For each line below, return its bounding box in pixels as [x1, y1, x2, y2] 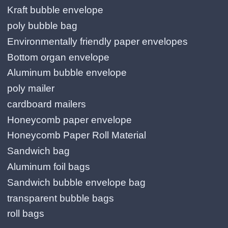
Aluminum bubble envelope [7, 67, 127, 78]
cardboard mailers [7, 98, 86, 109]
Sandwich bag [7, 146, 70, 157]
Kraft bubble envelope [7, 5, 103, 16]
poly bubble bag [7, 20, 77, 31]
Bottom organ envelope [7, 51, 109, 63]
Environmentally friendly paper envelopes [7, 36, 188, 47]
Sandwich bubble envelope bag [7, 177, 146, 188]
